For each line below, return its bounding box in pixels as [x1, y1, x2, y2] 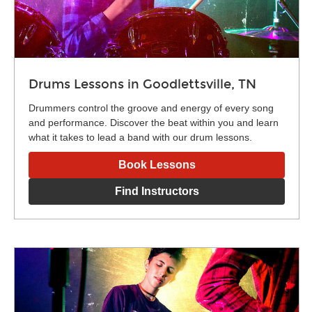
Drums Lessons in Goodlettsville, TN [29, 76, 256, 92]
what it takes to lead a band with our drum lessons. [29, 131, 252, 143]
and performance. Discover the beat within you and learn [29, 116, 279, 128]
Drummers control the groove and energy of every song [29, 102, 274, 114]
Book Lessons [118, 158, 196, 171]
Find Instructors [114, 185, 199, 197]
